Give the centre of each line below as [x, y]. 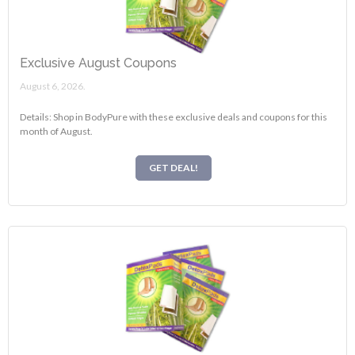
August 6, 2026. [53, 86]
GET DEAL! [174, 167]
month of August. [57, 132]
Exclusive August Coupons [99, 63]
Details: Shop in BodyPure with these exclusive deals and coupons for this [174, 117]
